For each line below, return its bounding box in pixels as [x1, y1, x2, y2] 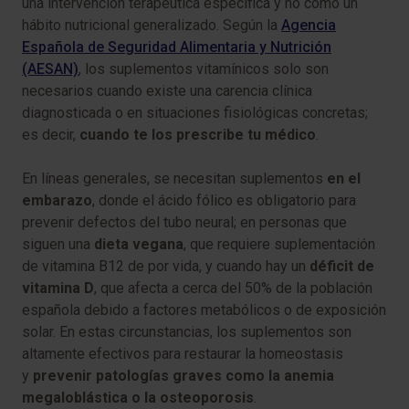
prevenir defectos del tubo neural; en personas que [22, 214, 347, 232]
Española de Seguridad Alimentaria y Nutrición [22, 38, 331, 57]
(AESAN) [22, 60, 79, 79]
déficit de [309, 257, 374, 276]
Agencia [281, 16, 336, 35]
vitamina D [22, 279, 94, 298]
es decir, [22, 126, 79, 144]
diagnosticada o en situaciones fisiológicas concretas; [22, 104, 368, 122]
